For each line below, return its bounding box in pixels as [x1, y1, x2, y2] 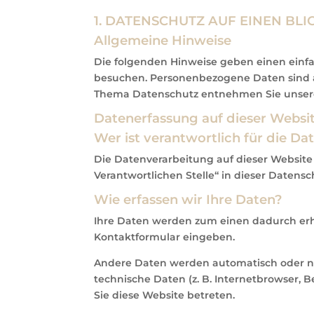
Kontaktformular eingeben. [94, 230, 235, 243]
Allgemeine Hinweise [94, 32, 232, 48]
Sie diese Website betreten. [94, 288, 235, 301]
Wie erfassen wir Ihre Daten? [94, 191, 283, 207]
